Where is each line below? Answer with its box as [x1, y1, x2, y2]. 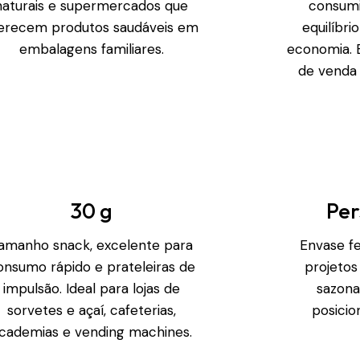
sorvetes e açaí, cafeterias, [6, 301, 176, 319]
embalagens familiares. [18, 39, 164, 58]
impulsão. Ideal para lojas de [2, 279, 180, 297]
